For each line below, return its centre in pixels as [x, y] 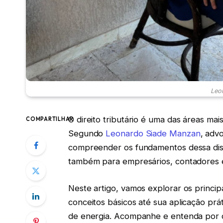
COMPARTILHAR [50, 119]
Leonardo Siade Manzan [153, 134]
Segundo [87, 134]
